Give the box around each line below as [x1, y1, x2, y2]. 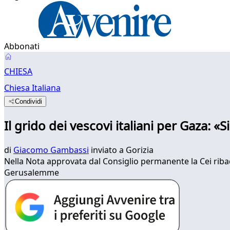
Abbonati [4, 41, 40, 52]
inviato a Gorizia [89, 144, 154, 156]
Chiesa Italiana [4, 82, 61, 93]
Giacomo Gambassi [13, 144, 89, 156]
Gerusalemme [4, 166, 59, 178]
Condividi [15, 98, 43, 105]
